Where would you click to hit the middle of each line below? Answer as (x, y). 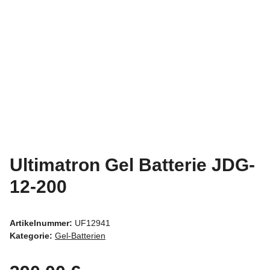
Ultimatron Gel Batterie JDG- (132, 165)
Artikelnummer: (42, 223)
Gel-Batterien (80, 235)
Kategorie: (32, 235)
